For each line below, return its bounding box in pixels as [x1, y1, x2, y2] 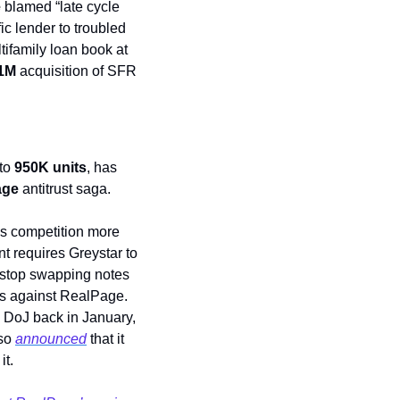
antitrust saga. [19, 181, 114, 197]
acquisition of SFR [16, 63, 137, 79]
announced [15, 331, 87, 347]
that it [87, 331, 124, 347]
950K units [14, 160, 87, 176]
